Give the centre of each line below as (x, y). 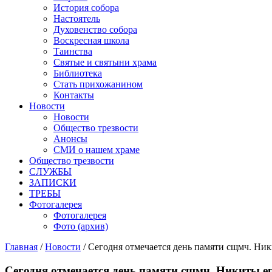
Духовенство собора (95, 29)
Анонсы (70, 139)
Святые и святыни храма (105, 62)
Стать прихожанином (98, 84)
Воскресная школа (91, 40)
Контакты (74, 95)
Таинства (73, 51)
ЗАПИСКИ (53, 182)
